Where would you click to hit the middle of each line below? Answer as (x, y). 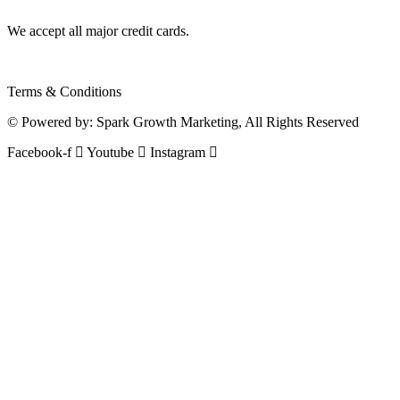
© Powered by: (52, 122)
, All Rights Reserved (299, 122)
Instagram (178, 153)
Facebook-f (39, 153)
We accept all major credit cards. (98, 31)
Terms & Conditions (64, 92)
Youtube (110, 153)
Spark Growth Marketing (167, 122)
